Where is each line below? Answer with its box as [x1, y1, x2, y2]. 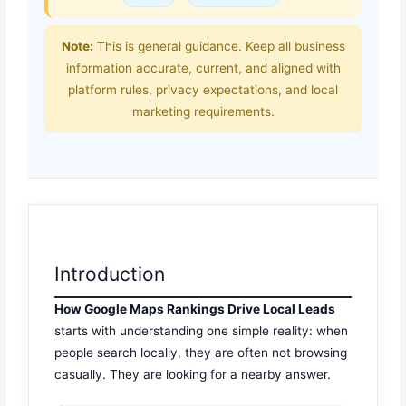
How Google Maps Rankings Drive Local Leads [54, 302, 336, 317]
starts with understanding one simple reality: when [54, 324, 349, 339]
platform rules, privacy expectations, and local [68, 82, 338, 97]
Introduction [54, 263, 166, 286]
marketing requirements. [131, 103, 275, 119]
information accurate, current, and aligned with [65, 60, 341, 75]
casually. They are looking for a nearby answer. [54, 367, 332, 382]
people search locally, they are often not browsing [54, 345, 348, 361]
